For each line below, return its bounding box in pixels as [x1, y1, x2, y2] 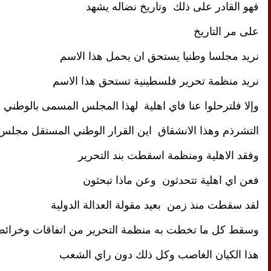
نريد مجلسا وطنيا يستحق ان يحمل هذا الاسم [60, 50, 259, 62]
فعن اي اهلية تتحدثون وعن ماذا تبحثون [83, 174, 259, 186]
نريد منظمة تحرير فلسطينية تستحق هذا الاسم [53, 74, 259, 87]
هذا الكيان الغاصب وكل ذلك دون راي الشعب [59, 248, 259, 261]
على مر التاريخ [194, 25, 259, 38]
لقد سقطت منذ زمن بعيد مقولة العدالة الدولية [51, 198, 259, 211]
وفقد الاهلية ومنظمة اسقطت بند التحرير [78, 149, 259, 162]
